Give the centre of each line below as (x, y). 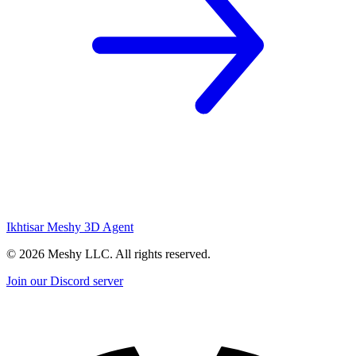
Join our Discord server (65, 281)
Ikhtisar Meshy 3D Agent (70, 226)
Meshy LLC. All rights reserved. (128, 253)
